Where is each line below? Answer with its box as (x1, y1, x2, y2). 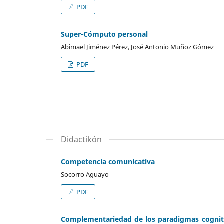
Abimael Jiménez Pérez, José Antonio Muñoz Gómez (61, 42, 214, 51)
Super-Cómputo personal (61, 29, 148, 39)
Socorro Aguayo (61, 169, 109, 179)
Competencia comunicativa (61, 156, 155, 166)
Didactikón (61, 133, 102, 145)
